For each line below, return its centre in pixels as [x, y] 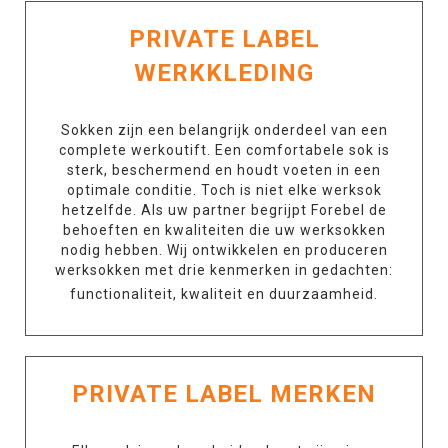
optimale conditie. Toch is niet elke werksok [224, 190]
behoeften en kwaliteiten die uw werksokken [224, 230]
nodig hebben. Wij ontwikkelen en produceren [224, 250]
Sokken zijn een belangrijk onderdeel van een [224, 130]
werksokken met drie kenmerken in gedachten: [224, 270]
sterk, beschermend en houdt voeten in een [224, 170]
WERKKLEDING [224, 73]
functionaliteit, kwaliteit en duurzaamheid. [224, 294]
